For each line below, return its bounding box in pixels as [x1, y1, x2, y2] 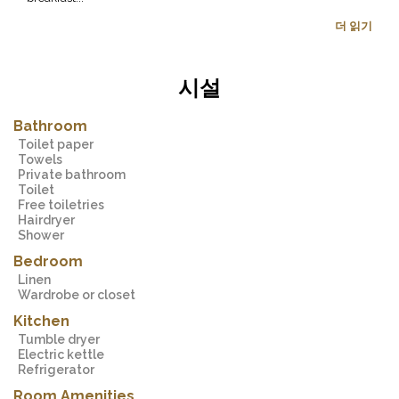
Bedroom [13, 253, 83, 270]
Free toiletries [25, 198, 104, 212]
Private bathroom [26, 167, 126, 182]
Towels [26, 152, 62, 167]
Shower [26, 228, 64, 242]
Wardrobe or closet [30, 288, 135, 302]
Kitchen [13, 313, 69, 330]
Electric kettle [25, 347, 104, 362]
